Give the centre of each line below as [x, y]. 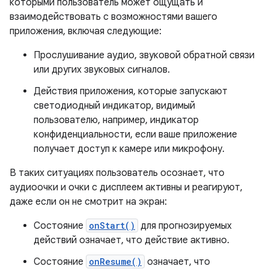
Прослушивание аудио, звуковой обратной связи [144, 56]
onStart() [112, 226]
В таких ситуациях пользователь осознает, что [117, 173]
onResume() [115, 262]
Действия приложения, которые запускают [131, 92]
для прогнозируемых [185, 226]
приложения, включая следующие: [86, 32]
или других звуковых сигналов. [102, 70]
